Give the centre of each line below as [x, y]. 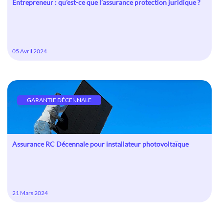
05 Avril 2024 [30, 51]
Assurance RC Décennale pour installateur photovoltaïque [100, 144]
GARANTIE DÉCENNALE [59, 100]
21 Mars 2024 [30, 193]
